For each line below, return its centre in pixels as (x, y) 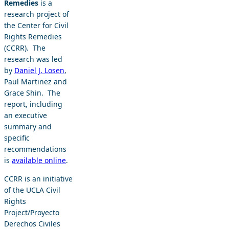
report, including (33, 104)
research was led (33, 59)
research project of (37, 14)
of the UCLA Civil (32, 190)
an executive (26, 115)
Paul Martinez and (36, 81)
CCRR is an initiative (38, 178)
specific (17, 138)
